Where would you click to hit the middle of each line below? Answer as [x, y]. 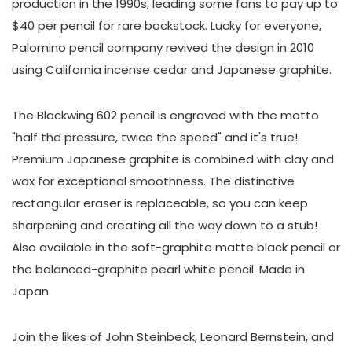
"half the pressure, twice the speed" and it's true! [155, 137]
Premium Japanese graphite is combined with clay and [173, 159]
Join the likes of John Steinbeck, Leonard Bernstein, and [173, 337]
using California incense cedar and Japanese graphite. [173, 70]
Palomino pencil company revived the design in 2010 [163, 48]
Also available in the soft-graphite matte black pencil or [176, 247]
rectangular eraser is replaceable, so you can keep [160, 203]
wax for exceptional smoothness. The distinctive [153, 181]
